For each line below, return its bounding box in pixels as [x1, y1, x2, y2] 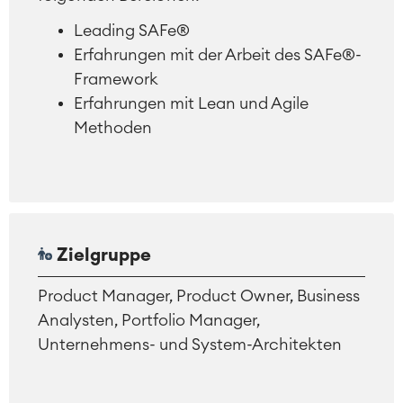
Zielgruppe [52, 246, 151, 264]
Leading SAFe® [74, 22, 190, 39]
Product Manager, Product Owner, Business [38, 287, 360, 304]
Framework [74, 70, 158, 87]
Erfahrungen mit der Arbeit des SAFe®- [74, 46, 362, 63]
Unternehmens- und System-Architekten [38, 336, 342, 353]
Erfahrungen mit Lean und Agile [74, 94, 309, 112]
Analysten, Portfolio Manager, [38, 311, 260, 328]
